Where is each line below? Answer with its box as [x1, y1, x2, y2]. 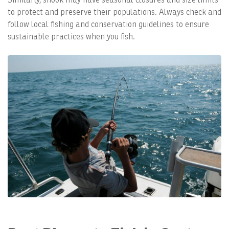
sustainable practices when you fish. [8, 32, 135, 42]
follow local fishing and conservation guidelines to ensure [8, 19, 209, 30]
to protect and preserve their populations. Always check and [8, 7, 221, 17]
